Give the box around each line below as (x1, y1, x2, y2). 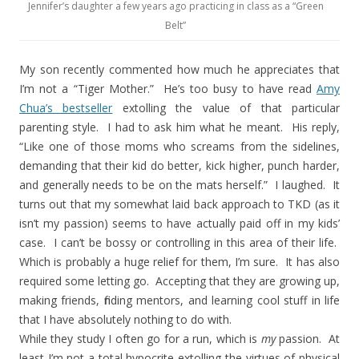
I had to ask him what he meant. (107, 119, 283, 135)
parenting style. (19, 119, 99, 135)
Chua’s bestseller (19, 100, 113, 115)
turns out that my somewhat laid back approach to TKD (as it (19, 196, 340, 212)
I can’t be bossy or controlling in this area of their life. (54, 235, 337, 250)
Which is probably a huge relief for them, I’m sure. (19, 254, 279, 269)
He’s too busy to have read (163, 81, 317, 96)
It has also (278, 254, 341, 269)
